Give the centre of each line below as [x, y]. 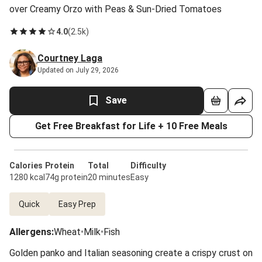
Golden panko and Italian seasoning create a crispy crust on [131, 253]
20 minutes [109, 177]
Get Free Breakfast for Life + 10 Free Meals [131, 126]
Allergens [30, 232]
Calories [26, 166]
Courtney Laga [70, 58]
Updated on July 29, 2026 [78, 70]
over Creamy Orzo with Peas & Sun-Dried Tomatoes [116, 9]
